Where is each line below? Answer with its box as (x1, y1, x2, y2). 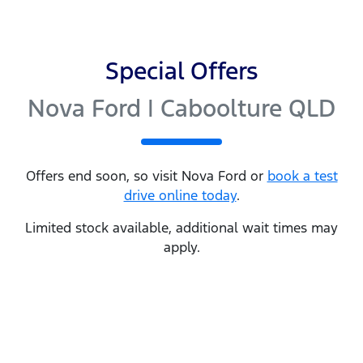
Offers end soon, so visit (25, 167, 177, 186)
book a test (267, 167, 338, 186)
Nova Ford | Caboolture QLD (28, 93, 335, 124)
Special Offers (105, 56, 258, 87)
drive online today (123, 186, 237, 205)
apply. (163, 238, 200, 257)
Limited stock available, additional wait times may (25, 219, 338, 237)
